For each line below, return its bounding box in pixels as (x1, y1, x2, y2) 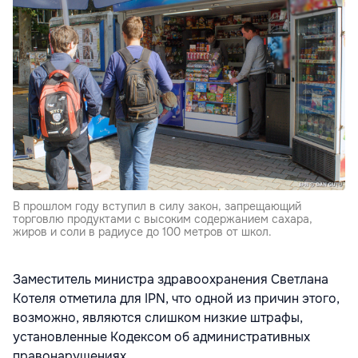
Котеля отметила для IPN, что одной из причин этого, (13, 290, 340, 308)
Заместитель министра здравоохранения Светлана (13, 271, 328, 288)
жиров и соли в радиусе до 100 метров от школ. (13, 225, 272, 240)
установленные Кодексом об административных (13, 328, 310, 346)
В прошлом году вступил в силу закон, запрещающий (13, 199, 301, 214)
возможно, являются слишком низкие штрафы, (13, 309, 303, 327)
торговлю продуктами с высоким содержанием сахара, (13, 212, 312, 227)
